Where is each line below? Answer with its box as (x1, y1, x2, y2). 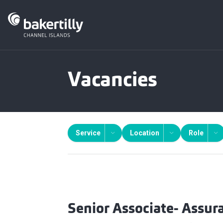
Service (76, 129, 101, 137)
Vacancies (68, 71, 157, 91)
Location (130, 129, 159, 137)
